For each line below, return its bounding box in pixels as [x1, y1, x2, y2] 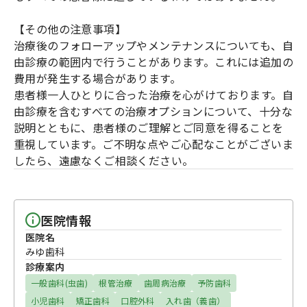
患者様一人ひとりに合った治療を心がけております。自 [14, 86, 293, 103]
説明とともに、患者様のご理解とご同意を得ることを [14, 119, 284, 136]
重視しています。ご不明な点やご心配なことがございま [14, 135, 293, 152]
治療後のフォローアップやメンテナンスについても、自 [14, 36, 293, 53]
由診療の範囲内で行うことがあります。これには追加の [14, 53, 293, 70]
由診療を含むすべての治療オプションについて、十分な [14, 102, 293, 119]
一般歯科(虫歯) [31, 276, 88, 288]
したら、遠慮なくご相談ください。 [14, 151, 194, 169]
